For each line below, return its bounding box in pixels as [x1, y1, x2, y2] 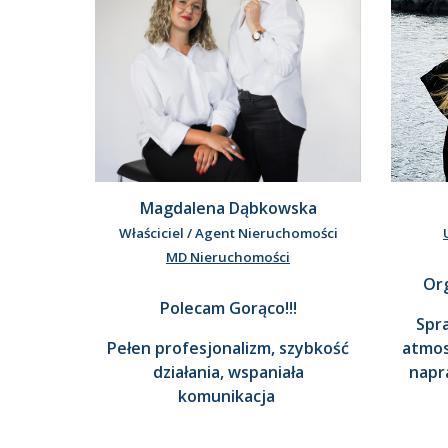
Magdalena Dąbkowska [139, 197, 317, 220]
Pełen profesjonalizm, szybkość [107, 337, 349, 360]
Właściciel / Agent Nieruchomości [118, 224, 338, 243]
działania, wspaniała [152, 361, 304, 384]
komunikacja [177, 385, 279, 408]
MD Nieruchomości [166, 248, 290, 267]
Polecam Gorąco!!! [159, 297, 297, 320]
